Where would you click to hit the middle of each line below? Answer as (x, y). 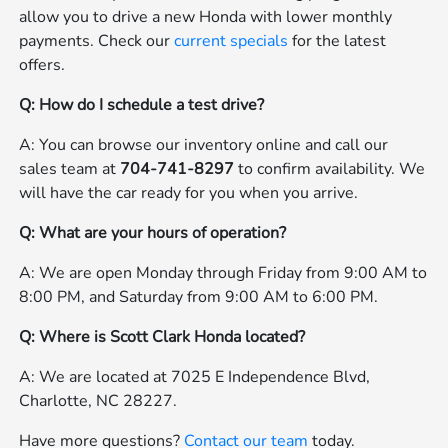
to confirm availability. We (330, 168)
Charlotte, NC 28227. (98, 400)
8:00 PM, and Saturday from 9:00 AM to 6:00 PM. (199, 296)
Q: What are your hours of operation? (153, 232)
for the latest (337, 40)
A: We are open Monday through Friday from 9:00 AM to (223, 272)
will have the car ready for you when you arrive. (189, 192)
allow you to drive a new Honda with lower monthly (206, 16)
